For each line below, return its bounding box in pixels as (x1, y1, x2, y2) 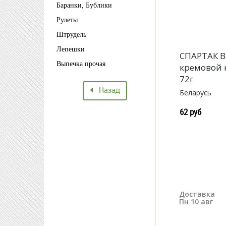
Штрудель (64, 31, 86, 38)
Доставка (179, 189, 215, 199)
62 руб (180, 106, 202, 118)
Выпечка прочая (61, 60, 105, 68)
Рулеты (61, 16, 78, 24)
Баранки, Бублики (61, 2, 112, 9)
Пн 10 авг (179, 197, 213, 206)
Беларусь (180, 88, 212, 98)
